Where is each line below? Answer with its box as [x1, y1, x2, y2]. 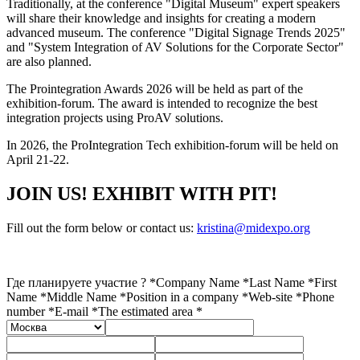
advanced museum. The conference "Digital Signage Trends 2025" [6, 25, 346, 39]
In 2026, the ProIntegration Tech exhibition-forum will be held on [6, 137, 338, 152]
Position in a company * [126, 289, 248, 304]
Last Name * [249, 275, 314, 289]
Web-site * [248, 289, 302, 304]
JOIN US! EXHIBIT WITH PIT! [6, 182, 277, 204]
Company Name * [156, 275, 249, 289]
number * [6, 304, 55, 318]
